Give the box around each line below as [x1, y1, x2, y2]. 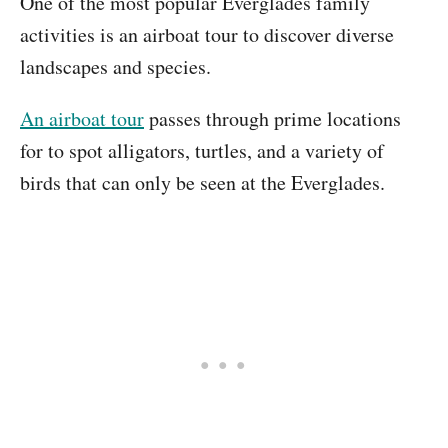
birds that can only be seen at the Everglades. [20, 169, 392, 196]
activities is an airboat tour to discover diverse [20, 21, 394, 48]
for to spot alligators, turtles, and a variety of [20, 137, 384, 164]
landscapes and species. [20, 53, 211, 80]
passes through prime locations [144, 105, 401, 132]
